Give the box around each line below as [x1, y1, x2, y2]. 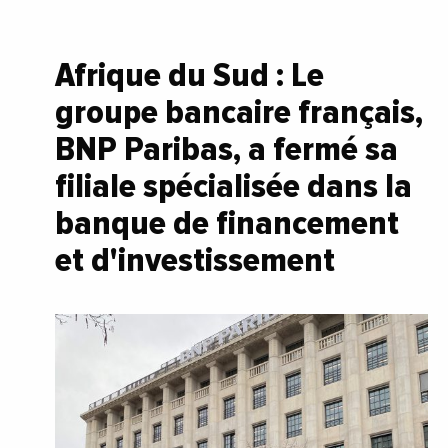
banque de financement [55, 201, 399, 244]
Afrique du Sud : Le [55, 53, 324, 96]
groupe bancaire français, [55, 90, 423, 133]
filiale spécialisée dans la [55, 164, 412, 207]
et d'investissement [55, 238, 335, 281]
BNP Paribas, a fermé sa [55, 127, 398, 170]
